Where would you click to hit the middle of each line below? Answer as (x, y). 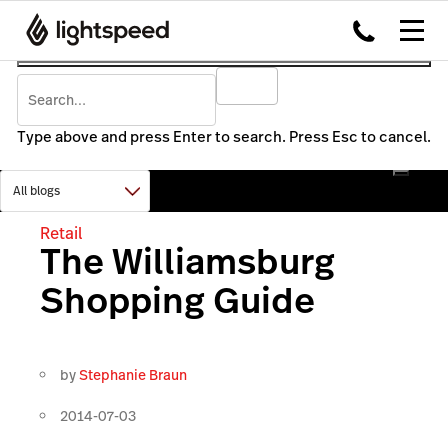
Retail (61, 233)
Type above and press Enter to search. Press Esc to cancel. (224, 136)
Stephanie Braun (133, 374)
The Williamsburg (187, 261)
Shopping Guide (177, 300)
